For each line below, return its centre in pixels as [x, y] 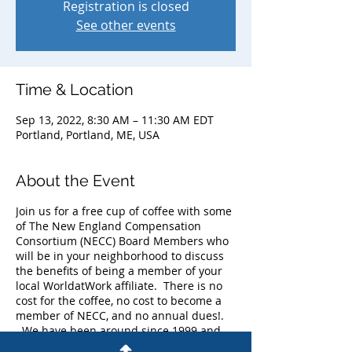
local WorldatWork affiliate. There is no [119, 286]
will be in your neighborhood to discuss [120, 256]
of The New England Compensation [108, 226]
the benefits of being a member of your [119, 271]
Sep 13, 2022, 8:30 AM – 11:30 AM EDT [115, 120]
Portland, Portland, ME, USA [88, 135]
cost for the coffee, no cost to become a [119, 301]
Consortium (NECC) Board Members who [122, 241]
